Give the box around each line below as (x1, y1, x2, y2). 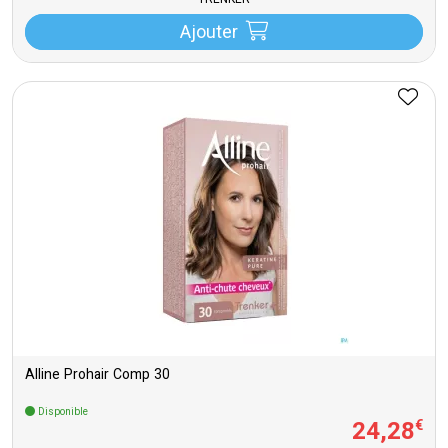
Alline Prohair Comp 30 (25, 365, 170, 387)
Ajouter (179, 20, 238, 48)
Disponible (35, 405, 88, 420)
